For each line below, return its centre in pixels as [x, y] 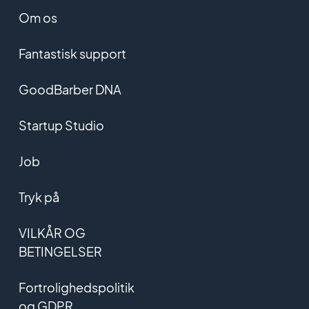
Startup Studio [61, 126]
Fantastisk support [72, 54]
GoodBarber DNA [70, 90]
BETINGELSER [60, 252]
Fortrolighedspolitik [76, 288]
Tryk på [39, 197]
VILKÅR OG [52, 233]
